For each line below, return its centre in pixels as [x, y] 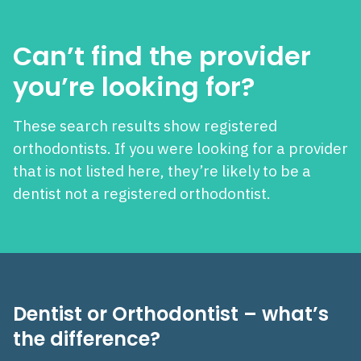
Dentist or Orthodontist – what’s [171, 314]
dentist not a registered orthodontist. [142, 194]
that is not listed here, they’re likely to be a [162, 171]
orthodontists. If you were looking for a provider [180, 149]
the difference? [87, 339]
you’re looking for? [134, 87]
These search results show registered [145, 126]
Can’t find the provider [162, 56]
